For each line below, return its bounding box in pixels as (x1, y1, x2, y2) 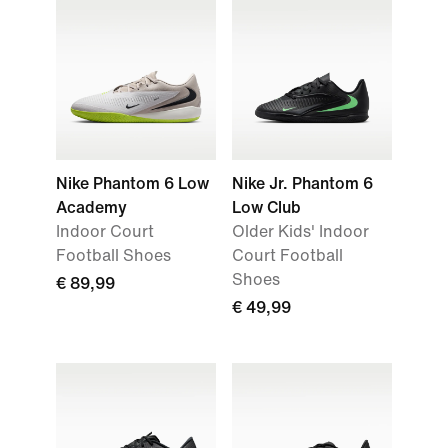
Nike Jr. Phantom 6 (232, 175, 373, 192)
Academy (56, 199, 127, 216)
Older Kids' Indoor (232, 223, 369, 240)
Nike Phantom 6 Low (56, 175, 209, 192)
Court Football (232, 247, 343, 264)
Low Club (232, 199, 301, 216)
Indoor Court (56, 223, 154, 240)
